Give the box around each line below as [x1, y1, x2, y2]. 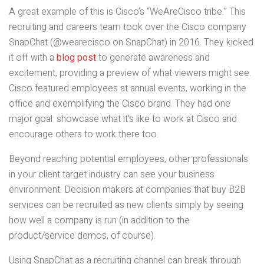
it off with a [9, 51, 57, 65]
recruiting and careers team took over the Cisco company [9, 20, 246, 35]
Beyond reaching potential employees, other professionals [9, 152, 248, 167]
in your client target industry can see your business [9, 167, 214, 182]
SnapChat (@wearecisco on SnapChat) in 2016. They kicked [9, 35, 253, 50]
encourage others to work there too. [9, 127, 159, 142]
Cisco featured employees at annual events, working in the [9, 81, 246, 96]
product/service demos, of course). [9, 229, 156, 243]
